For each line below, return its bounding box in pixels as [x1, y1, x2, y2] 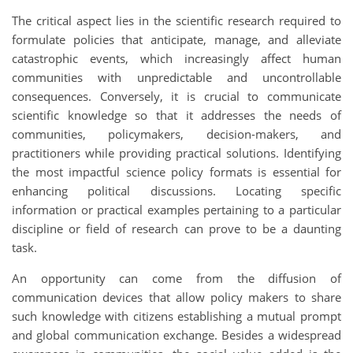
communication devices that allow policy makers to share [12, 288, 341, 305]
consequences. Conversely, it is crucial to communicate [12, 87, 341, 104]
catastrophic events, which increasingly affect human [12, 50, 341, 66]
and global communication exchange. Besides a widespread [12, 326, 341, 343]
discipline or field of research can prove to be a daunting [12, 220, 341, 236]
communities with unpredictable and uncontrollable [12, 69, 341, 85]
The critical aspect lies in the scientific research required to [12, 12, 341, 28]
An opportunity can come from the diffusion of [12, 269, 341, 286]
